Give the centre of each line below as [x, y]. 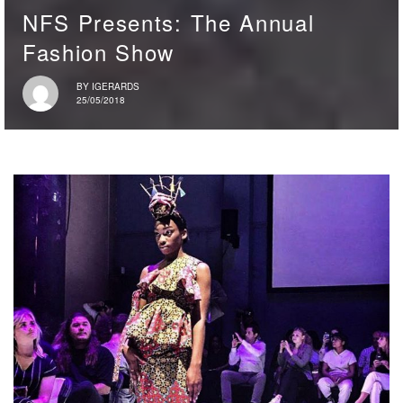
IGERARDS [116, 87]
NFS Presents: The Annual [169, 22]
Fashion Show [99, 51]
